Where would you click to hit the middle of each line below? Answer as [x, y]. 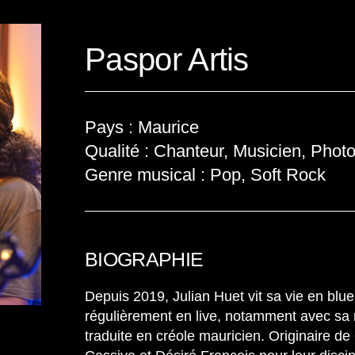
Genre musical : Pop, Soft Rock [206, 175]
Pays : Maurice [142, 127]
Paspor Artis [167, 59]
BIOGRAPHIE [144, 259]
